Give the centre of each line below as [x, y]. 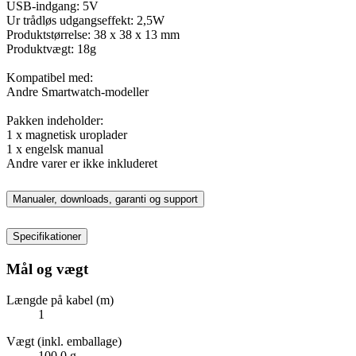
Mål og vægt [47, 269]
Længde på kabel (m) [60, 300]
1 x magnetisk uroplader [67, 134]
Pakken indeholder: [55, 120]
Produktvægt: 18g [51, 48]
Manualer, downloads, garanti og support [105, 199]
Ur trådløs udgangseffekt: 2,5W [85, 20]
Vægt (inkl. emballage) [64, 341]
